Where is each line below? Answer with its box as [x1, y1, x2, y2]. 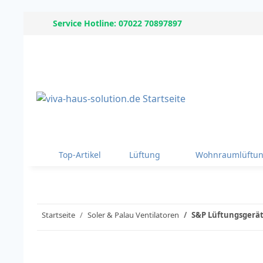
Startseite [42, 210, 75, 220]
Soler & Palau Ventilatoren [87, 210, 179, 220]
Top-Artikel [59, 149, 101, 160]
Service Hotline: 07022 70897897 [53, 18, 182, 29]
